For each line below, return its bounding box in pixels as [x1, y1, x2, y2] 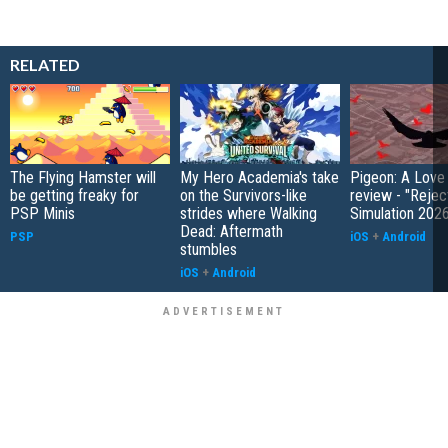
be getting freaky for [10, 185, 139, 205]
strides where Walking [180, 203, 317, 223]
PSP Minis [10, 203, 75, 223]
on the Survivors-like [180, 185, 307, 205]
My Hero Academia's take [180, 167, 339, 187]
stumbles [180, 239, 237, 259]
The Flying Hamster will [10, 167, 156, 187]
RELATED [10, 54, 80, 74]
